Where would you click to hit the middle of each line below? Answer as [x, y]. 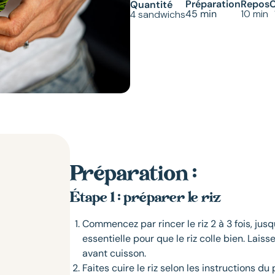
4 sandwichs [158, 14]
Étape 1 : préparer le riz [145, 199]
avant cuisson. [114, 254]
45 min [201, 14]
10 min [255, 14]
